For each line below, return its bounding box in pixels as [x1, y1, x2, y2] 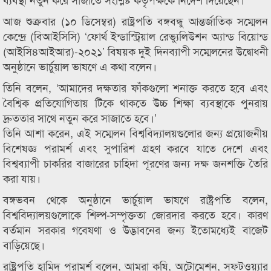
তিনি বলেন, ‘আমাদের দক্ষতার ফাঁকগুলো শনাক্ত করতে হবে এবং [3, 79, 268, 95]
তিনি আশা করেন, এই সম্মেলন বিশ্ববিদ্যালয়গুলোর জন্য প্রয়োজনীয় [3, 125, 268, 140]
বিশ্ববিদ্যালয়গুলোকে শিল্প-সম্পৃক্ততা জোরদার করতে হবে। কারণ [3, 206, 268, 222]
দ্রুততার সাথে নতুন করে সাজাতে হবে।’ [3, 109, 157, 125]
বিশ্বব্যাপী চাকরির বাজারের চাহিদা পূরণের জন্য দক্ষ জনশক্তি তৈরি [3, 155, 268, 171]
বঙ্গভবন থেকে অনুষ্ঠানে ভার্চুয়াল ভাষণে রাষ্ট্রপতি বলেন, [3, 191, 268, 207]
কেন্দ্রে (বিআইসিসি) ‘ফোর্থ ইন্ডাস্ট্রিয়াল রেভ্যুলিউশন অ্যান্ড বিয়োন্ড [3, 28, 268, 44]
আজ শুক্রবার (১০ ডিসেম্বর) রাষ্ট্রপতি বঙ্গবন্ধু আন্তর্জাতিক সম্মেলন [3, 13, 268, 28]
